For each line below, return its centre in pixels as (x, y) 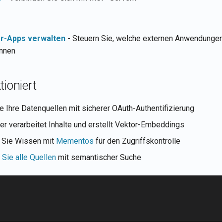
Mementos (75, 141)
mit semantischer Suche (99, 157)
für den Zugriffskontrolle (137, 141)
